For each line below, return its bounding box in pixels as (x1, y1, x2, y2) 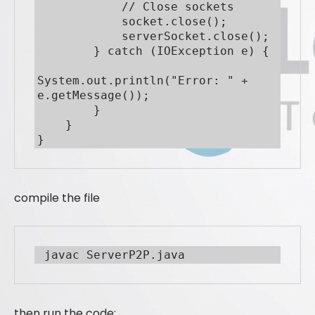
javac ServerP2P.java (44, 248, 185, 262)
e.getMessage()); (37, 89, 150, 103)
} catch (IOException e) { (37, 44, 94, 58)
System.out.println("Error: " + (37, 74, 248, 88)
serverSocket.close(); (37, 30, 122, 44)
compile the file (14, 190, 100, 207)
